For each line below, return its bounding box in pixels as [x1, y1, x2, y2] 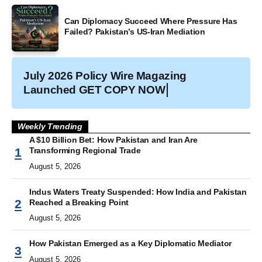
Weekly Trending [18, 121, 82, 131]
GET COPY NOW [78, 83, 166, 96]
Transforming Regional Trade [29, 146, 141, 156]
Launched [23, 83, 76, 96]
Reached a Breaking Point [29, 197, 129, 207]
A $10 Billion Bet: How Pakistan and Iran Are [29, 135, 198, 145]
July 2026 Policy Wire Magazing [23, 69, 187, 82]
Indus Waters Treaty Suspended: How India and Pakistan [29, 187, 247, 196]
